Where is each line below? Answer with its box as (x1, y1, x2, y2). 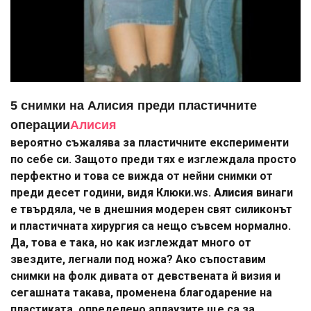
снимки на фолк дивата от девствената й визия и (10, 269, 280, 283)
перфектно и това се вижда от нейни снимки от (10, 169, 273, 183)
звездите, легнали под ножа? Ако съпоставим (10, 253, 266, 267)
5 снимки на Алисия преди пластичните (10, 99, 257, 113)
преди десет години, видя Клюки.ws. (10, 186, 214, 200)
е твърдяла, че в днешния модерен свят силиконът (10, 203, 292, 217)
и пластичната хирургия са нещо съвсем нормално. (10, 219, 291, 233)
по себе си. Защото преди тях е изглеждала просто (10, 153, 296, 167)
